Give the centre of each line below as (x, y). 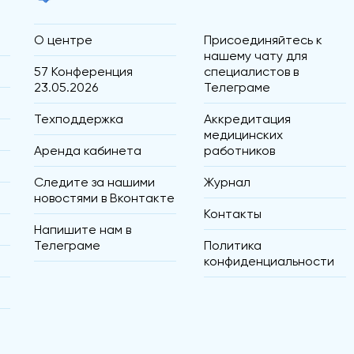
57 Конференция (84, 72)
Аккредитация (247, 119)
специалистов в (251, 72)
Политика (233, 246)
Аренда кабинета (88, 151)
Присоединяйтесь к (263, 40)
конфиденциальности (269, 262)
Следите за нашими (95, 183)
